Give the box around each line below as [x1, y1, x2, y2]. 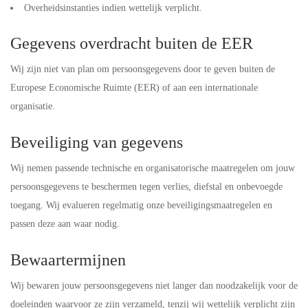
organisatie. [10, 101, 55, 111]
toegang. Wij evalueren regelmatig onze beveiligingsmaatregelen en [10, 200, 272, 210]
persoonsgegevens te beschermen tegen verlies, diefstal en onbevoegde [10, 181, 283, 192]
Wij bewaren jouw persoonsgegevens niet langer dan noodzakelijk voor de [10, 280, 298, 291]
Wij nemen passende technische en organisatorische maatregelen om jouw [10, 163, 295, 173]
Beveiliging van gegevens [10, 133, 183, 151]
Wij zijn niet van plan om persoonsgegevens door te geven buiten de [10, 64, 275, 74]
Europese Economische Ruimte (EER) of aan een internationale [10, 82, 258, 93]
